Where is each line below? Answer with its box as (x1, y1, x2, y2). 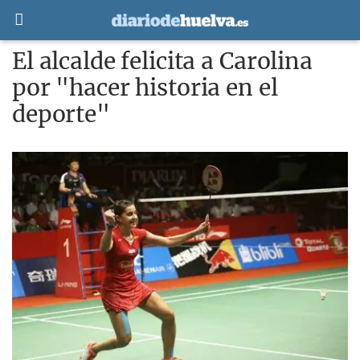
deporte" (12, 100, 110, 129)
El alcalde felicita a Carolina (12, 47, 313, 76)
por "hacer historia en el (12, 73, 278, 102)
